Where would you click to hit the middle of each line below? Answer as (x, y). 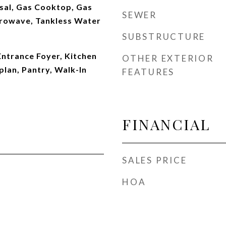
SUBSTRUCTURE (164, 37)
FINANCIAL (166, 124)
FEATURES (148, 72)
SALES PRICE (155, 160)
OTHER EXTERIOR (168, 58)
